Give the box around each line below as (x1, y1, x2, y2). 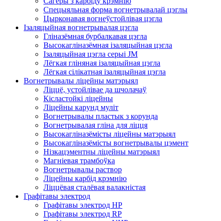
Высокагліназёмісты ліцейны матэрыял (43, 130, 176, 139)
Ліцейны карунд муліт (43, 103, 118, 112)
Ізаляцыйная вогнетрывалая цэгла (24, 23, 138, 32)
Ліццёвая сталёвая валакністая (43, 183, 146, 192)
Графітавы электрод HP (43, 201, 122, 210)
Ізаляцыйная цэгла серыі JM (43, 50, 138, 59)
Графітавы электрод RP (43, 210, 122, 219)
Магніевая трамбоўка (43, 156, 115, 165)
